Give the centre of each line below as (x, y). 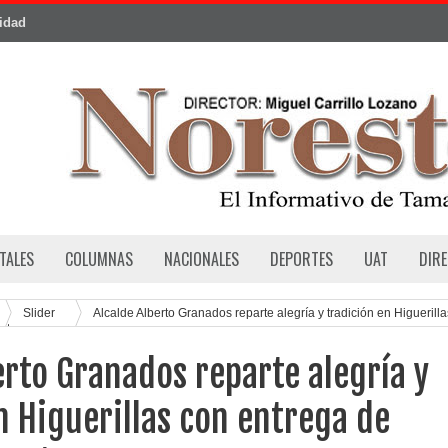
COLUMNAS (99, 259)
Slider (40, 312)
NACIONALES (201, 259)
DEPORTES (301, 259)
